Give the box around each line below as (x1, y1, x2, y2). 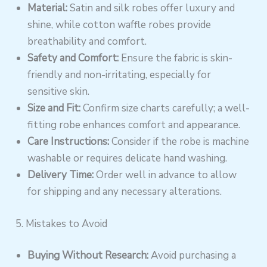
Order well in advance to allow (94, 168, 237, 182)
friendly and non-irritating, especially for (27, 68, 212, 82)
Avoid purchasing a (148, 249, 237, 263)
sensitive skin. (27, 85, 90, 99)
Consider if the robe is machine (109, 135, 250, 149)
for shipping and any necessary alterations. (27, 185, 222, 199)
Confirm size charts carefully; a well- (80, 101, 250, 116)
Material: (27, 1, 68, 15)
